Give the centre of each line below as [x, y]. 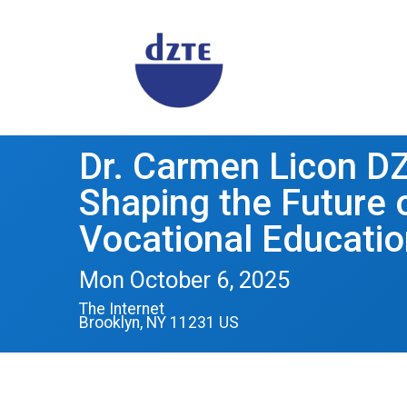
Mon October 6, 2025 [184, 279]
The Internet [122, 308]
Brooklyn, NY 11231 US [159, 322]
